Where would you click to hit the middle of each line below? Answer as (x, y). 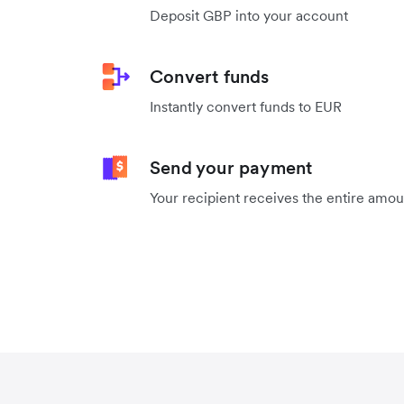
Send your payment (231, 167)
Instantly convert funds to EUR (246, 106)
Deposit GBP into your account (251, 15)
